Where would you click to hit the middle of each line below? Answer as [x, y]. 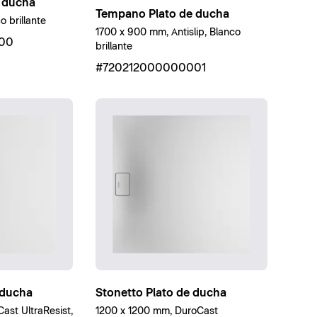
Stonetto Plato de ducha [161, 293]
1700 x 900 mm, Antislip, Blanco [168, 32]
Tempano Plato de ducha [163, 14]
